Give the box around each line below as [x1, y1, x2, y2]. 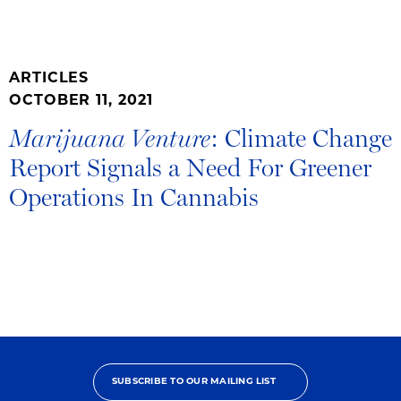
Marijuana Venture [9, 124, 210, 154]
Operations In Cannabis [9, 182, 259, 213]
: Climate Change [210, 123, 392, 154]
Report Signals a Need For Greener [9, 152, 371, 183]
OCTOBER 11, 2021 [9, 94, 153, 109]
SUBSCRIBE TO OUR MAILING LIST [112, 377, 276, 388]
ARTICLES [9, 72, 90, 87]
